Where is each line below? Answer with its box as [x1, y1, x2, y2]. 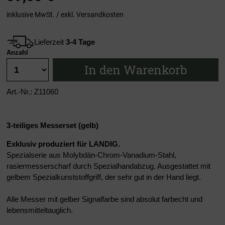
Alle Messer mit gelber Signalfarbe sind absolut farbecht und [7, 195, 202, 204]
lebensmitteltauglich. [7, 206, 73, 215]
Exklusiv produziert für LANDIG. [7, 140, 120, 149]
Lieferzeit [34, 37, 66, 46]
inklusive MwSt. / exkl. [7, 10, 76, 19]
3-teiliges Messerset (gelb [7, 121, 96, 130]
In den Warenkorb [84, 62, 187, 78]
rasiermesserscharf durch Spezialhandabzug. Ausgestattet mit [7, 162, 210, 171]
